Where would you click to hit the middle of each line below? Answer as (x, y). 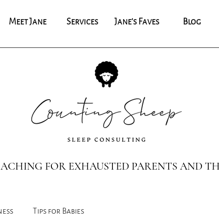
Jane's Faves (137, 22)
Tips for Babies (58, 211)
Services (82, 22)
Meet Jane (27, 22)
